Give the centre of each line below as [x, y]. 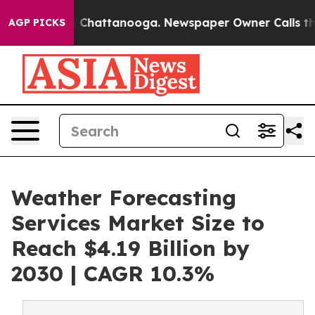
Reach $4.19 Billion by [130, 248]
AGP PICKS [37, 22]
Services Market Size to [138, 223]
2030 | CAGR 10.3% [113, 274]
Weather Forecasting [124, 198]
